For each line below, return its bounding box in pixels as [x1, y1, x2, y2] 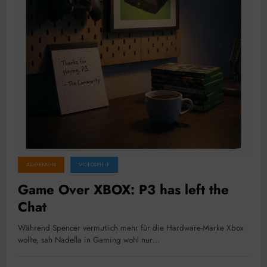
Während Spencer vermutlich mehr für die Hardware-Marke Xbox [18, 222, 244, 234]
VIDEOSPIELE [79, 161, 110, 169]
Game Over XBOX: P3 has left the [18, 180, 229, 200]
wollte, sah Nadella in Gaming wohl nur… [18, 234, 160, 246]
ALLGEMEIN [26, 161, 56, 169]
